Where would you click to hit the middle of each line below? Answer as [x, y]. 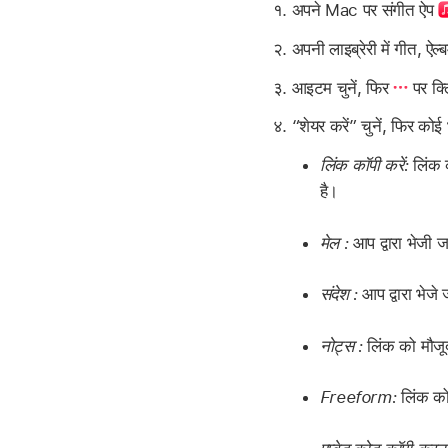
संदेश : [338, 294]
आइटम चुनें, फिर [342, 87]
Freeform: [358, 397]
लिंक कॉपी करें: [364, 165]
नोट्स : [341, 345]
